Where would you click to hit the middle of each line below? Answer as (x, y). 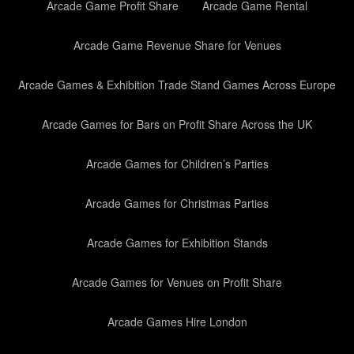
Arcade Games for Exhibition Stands (177, 243)
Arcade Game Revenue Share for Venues (177, 45)
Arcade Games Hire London (177, 322)
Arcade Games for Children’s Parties (177, 164)
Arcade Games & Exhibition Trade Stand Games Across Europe (177, 85)
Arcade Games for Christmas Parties (177, 203)
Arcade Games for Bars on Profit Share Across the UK (177, 124)
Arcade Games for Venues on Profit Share (177, 282)
